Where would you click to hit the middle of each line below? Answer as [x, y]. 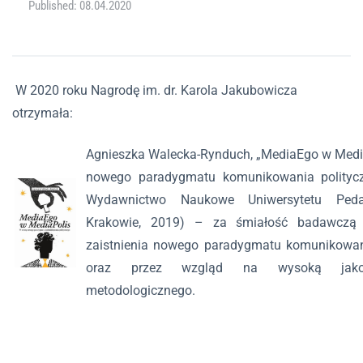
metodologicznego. [141, 290]
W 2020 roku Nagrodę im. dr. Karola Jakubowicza [155, 90]
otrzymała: [43, 113]
